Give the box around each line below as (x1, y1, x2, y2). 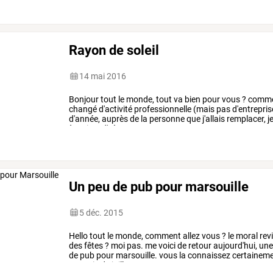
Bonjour (69, 94, 99, 104)
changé (69, 104, 97, 114)
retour (186, 240, 212, 250)
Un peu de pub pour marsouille (69, 178, 249, 194)
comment (143, 230, 182, 241)
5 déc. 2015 (79, 207, 124, 218)
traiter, (74, 123, 101, 133)
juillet (110, 260, 132, 270)
